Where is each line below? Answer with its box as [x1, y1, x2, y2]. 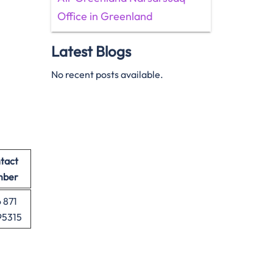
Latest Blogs [51, 42, 131, 60]
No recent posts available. [51, 68, 163, 80]
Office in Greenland [57, 9, 152, 23]
